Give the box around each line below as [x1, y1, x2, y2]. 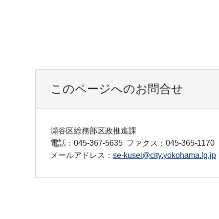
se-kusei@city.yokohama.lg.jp [113, 151, 216, 160]
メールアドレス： [50, 151, 113, 160]
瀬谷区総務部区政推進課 [50, 127, 136, 135]
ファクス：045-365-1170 [127, 139, 215, 148]
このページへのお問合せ [50, 82, 183, 96]
